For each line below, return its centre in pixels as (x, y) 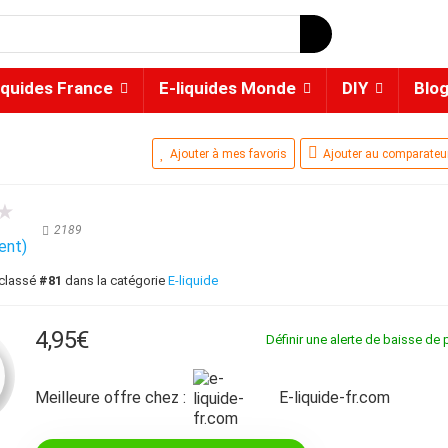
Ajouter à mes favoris (228, 154)
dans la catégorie (115, 280)
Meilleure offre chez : (111, 398)
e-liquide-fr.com (339, 398)
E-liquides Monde (227, 88)
